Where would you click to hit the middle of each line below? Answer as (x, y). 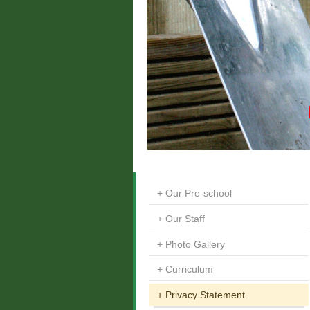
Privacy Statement (205, 295)
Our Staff (185, 218)
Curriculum (189, 270)
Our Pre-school (198, 193)
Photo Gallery (195, 244)
